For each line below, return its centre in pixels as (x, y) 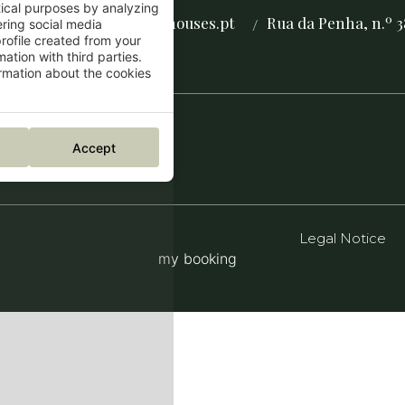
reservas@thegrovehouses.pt (132, 23)
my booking (198, 259)
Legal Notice (343, 238)
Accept (94, 147)
